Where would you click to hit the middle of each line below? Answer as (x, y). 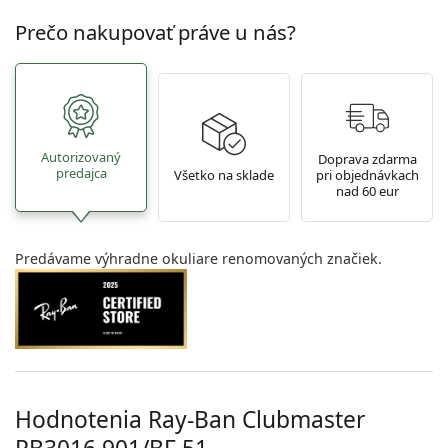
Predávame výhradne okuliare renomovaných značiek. (198, 259)
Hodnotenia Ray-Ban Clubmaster (190, 419)
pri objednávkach (367, 174)
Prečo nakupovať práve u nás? (155, 32)
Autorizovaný (81, 156)
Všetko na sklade (224, 174)
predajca (81, 172)
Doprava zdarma (367, 158)
